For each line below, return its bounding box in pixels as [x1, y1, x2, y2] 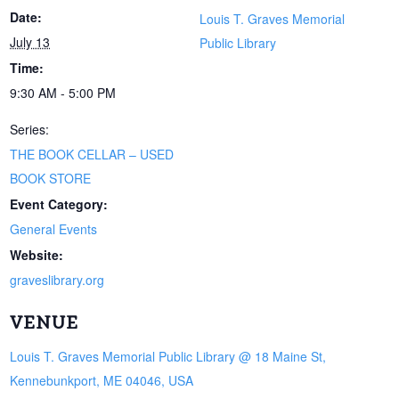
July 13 [10, 32, 51, 51]
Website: [10, 245, 64, 264]
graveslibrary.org [10, 270, 105, 289]
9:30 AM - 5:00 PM [10, 83, 117, 102]
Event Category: [10, 194, 109, 213]
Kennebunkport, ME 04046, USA [10, 370, 194, 389]
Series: [10, 119, 50, 138]
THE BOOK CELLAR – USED [10, 144, 175, 163]
